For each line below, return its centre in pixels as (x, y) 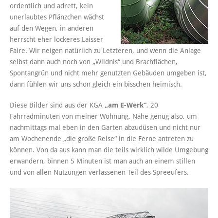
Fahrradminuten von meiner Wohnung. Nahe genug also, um (103, 117)
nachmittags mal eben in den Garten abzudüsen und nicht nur (105, 128)
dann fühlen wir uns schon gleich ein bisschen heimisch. (96, 84)
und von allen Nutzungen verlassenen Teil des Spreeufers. (99, 173)
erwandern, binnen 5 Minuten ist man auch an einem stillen (102, 161)
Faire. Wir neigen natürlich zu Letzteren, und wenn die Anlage (105, 51)
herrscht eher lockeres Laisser (56, 40)
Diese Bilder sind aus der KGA (57, 105)
